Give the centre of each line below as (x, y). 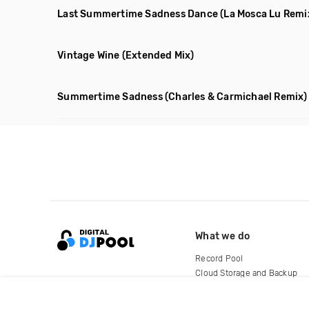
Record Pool (219, 258)
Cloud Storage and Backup (247, 273)
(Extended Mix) (158, 56)
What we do (223, 236)
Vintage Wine (89, 56)
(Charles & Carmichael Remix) (236, 97)
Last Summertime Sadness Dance (138, 14)
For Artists (216, 287)
